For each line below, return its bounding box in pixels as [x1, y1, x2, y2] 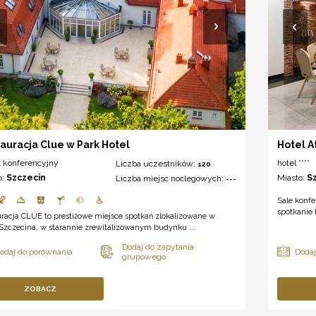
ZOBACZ [24, 285, 57, 293]
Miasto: [277, 173, 308, 183]
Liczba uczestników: [116, 159, 198, 169]
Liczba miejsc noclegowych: [116, 174, 226, 184]
